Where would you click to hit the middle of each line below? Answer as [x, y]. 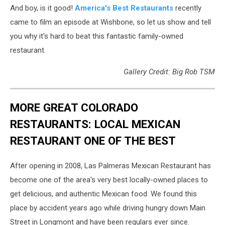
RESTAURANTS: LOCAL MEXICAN [95, 124]
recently [187, 8]
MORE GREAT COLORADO [74, 108]
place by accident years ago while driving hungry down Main [108, 208]
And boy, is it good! [42, 8]
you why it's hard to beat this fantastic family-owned [97, 36]
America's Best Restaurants [124, 8]
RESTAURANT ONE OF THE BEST [93, 141]
